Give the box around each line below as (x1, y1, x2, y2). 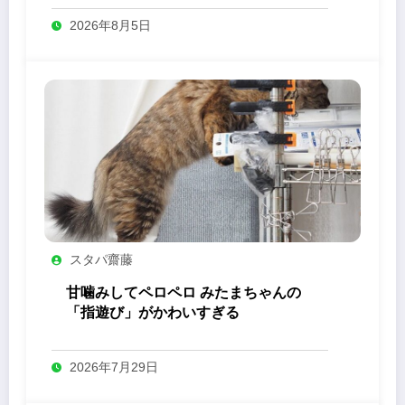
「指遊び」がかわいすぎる (66, 305, 240, 321)
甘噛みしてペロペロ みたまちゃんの (66, 285, 301, 301)
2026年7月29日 (70, 360, 158, 375)
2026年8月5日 (70, 18, 151, 33)
